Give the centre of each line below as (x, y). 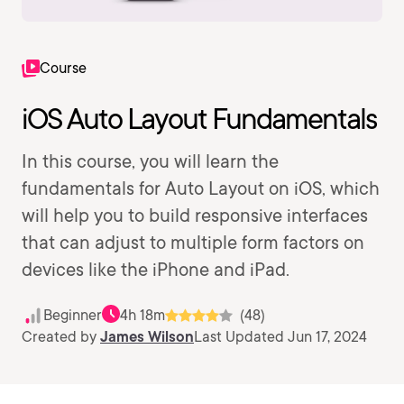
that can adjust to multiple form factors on (193, 243)
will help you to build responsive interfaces (195, 216)
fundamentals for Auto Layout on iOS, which (201, 188)
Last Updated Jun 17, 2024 (280, 337)
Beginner (73, 315)
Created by (61, 337)
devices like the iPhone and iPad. (156, 270)
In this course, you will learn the (150, 161)
